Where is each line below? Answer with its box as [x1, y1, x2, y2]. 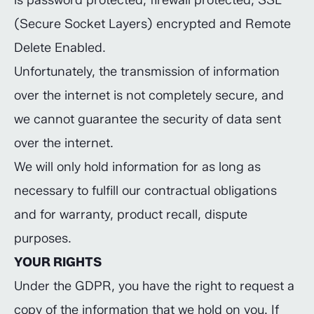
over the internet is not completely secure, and [14, 88, 284, 103]
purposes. [14, 231, 71, 246]
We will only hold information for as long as [14, 159, 261, 175]
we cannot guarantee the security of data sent [14, 111, 281, 127]
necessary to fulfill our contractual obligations [14, 183, 277, 198]
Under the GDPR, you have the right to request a [14, 278, 294, 294]
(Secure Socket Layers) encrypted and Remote [14, 16, 291, 32]
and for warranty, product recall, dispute [14, 207, 247, 222]
